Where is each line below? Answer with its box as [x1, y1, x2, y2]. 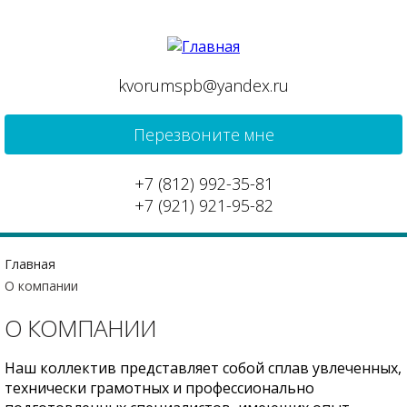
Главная [5, 255, 55, 273]
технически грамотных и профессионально [5, 378, 314, 398]
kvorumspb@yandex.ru [118, 74, 289, 96]
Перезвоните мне [133, 124, 274, 145]
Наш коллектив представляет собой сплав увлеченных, [5, 358, 402, 378]
